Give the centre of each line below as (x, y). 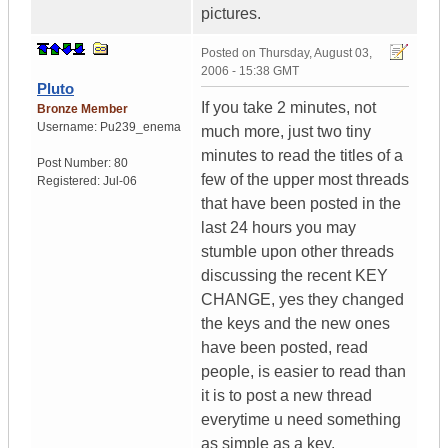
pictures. (231, 14)
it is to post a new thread (286, 396)
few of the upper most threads (305, 180)
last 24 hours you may (278, 228)
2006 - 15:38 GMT (250, 71)
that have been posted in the (301, 204)
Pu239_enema (140, 127)
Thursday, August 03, (315, 53)
